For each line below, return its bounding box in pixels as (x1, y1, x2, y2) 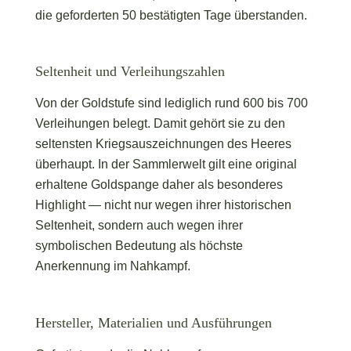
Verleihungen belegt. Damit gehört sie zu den (34, 117, 285, 131)
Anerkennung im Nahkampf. (34, 259, 190, 273)
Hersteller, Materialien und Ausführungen (34, 314, 272, 331)
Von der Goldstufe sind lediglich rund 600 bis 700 (34, 96, 308, 110)
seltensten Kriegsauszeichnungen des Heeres (34, 137, 291, 151)
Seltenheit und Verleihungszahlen (34, 63, 225, 80)
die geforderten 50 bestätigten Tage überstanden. (34, 9, 307, 23)
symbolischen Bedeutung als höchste (34, 239, 243, 253)
